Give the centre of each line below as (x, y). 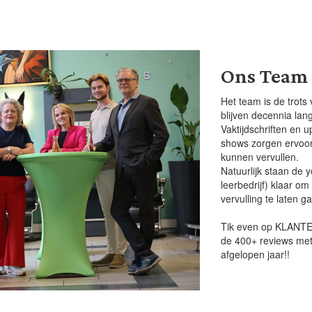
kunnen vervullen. (260, 157)
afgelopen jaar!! (256, 254)
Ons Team (265, 76)
